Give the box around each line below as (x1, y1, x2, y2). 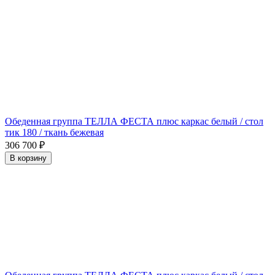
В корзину (10, 153, 47, 163)
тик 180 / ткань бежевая (5, 126, 104, 137)
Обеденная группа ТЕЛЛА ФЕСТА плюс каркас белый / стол (5, 115, 263, 126)
